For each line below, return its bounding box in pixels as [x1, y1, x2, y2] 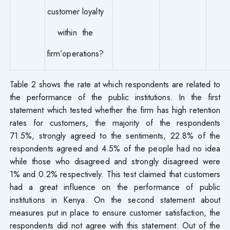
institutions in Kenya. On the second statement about [9, 194, 221, 206]
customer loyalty [47, 5, 104, 18]
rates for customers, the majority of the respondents [9, 117, 221, 129]
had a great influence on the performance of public [9, 181, 221, 194]
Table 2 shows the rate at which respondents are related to [9, 78, 221, 91]
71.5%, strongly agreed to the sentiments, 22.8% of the [9, 129, 221, 142]
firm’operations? [47, 47, 104, 60]
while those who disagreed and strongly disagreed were [9, 155, 221, 168]
